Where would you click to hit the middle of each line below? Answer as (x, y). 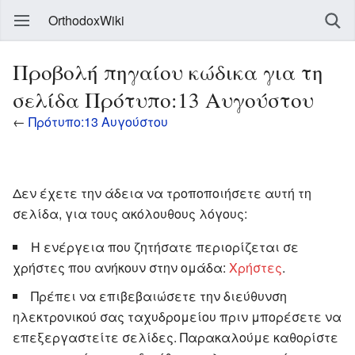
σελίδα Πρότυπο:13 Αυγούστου (163, 99)
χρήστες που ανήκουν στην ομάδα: (121, 267)
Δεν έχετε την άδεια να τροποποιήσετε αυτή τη (162, 193)
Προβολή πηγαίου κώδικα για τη (168, 72)
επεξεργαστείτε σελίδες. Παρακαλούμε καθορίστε (176, 337)
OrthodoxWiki (86, 20)
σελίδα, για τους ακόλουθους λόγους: (130, 213)
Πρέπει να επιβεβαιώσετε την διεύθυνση (159, 296)
